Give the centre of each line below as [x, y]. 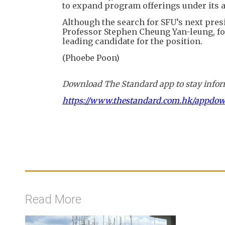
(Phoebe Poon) [91, 58]
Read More [53, 199]
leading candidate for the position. [132, 41]
